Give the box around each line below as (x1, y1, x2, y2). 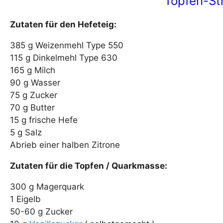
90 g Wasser (10, 78, 60, 88)
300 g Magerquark (10, 182, 84, 192)
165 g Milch (10, 65, 55, 76)
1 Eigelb (10, 194, 41, 205)
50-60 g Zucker (10, 207, 73, 217)
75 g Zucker (10, 90, 57, 101)
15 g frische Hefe (10, 115, 78, 125)
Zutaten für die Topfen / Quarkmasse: (10, 161, 167, 171)
